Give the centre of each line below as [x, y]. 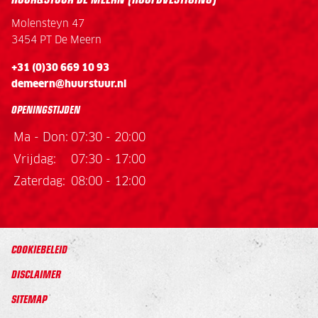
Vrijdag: [35, 159]
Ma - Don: [41, 137]
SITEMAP [29, 298]
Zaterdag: [39, 181]
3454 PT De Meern [56, 40]
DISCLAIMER [36, 273]
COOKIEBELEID [39, 248]
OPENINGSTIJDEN [46, 109]
